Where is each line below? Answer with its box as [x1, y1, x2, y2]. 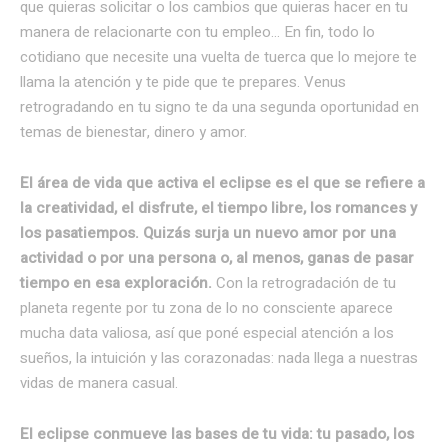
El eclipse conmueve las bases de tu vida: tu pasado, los [20, 422, 414, 445]
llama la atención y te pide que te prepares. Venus [20, 70, 346, 93]
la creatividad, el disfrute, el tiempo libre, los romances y [20, 196, 417, 219]
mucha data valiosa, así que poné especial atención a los [20, 321, 394, 344]
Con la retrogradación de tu [216, 271, 396, 294]
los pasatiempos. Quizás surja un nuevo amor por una [20, 221, 396, 244]
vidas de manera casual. [20, 371, 178, 394]
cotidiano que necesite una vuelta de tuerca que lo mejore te [20, 45, 417, 68]
